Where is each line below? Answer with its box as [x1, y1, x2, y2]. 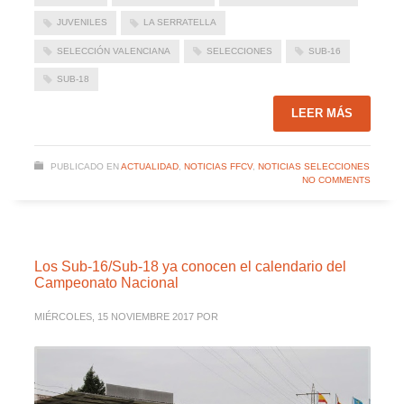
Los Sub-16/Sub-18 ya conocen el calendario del [33, 259, 346, 275]
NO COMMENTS [301, 175, 371, 186]
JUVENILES [56, 17, 107, 28]
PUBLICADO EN [50, 161, 119, 172]
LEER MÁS [290, 106, 353, 121]
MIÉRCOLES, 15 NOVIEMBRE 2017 [33, 311, 194, 323]
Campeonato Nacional [33, 275, 179, 291]
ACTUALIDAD [120, 161, 179, 172]
